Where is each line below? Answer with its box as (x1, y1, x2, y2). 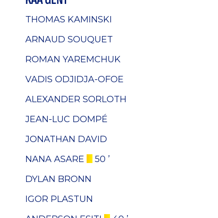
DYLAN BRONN (25, 173, 91, 184)
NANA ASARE (25, 153, 84, 164)
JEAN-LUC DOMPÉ (25, 113, 108, 124)
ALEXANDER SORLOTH (25, 93, 127, 104)
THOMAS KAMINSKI (25, 14, 112, 24)
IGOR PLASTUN (25, 193, 93, 204)
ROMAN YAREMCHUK (25, 54, 121, 64)
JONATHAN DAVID (25, 133, 107, 144)
